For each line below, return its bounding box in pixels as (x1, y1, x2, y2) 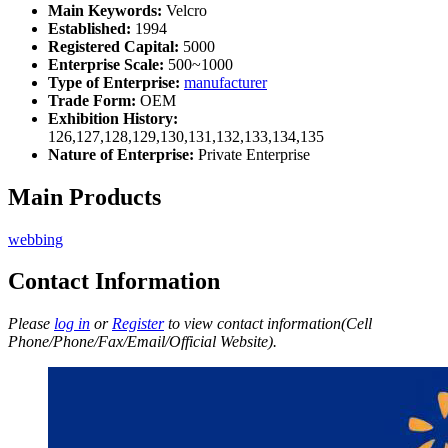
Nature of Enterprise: (48, 145, 194, 163)
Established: (48, 19, 131, 37)
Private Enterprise (194, 145, 310, 163)
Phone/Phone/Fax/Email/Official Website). (8, 333, 277, 351)
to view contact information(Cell (164, 315, 372, 333)
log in (54, 315, 90, 333)
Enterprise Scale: (48, 55, 164, 73)
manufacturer (184, 73, 267, 91)
